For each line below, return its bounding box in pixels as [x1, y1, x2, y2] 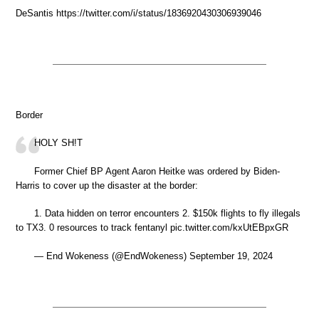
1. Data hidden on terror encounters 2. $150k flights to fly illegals [34, 208, 300, 219]
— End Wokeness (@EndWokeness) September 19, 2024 [34, 250, 273, 261]
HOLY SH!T [34, 137, 83, 149]
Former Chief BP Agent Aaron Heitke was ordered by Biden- [34, 165, 280, 177]
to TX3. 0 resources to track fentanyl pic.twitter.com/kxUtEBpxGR [16, 222, 288, 234]
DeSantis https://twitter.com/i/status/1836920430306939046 [16, 7, 261, 19]
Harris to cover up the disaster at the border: [16, 179, 198, 191]
